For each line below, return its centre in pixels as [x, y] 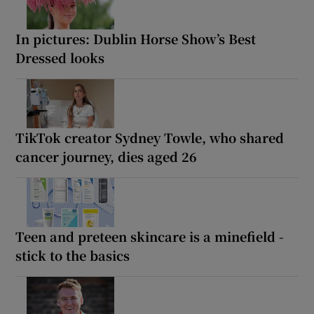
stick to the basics [73, 255]
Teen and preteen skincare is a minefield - [150, 236]
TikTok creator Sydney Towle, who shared [150, 137]
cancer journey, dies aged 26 [107, 156]
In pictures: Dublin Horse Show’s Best [136, 38]
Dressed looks [60, 57]
